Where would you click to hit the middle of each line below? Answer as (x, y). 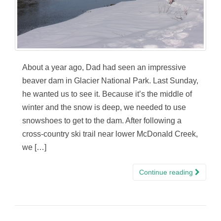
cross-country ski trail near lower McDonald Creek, (110, 134)
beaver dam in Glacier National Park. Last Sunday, (110, 80)
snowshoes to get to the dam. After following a (102, 120)
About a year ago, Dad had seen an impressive (104, 67)
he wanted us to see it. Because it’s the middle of (107, 94)
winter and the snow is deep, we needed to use (104, 107)
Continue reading (167, 172)
